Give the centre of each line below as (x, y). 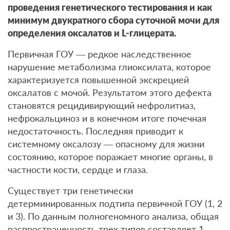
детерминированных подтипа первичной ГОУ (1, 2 (115, 203)
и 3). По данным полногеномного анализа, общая (113, 216)
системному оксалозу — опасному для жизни (106, 144)
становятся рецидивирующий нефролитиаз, (102, 105)
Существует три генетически (70, 190)
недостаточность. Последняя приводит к (95, 131)
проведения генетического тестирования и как (110, 7)
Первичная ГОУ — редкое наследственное (100, 54)
